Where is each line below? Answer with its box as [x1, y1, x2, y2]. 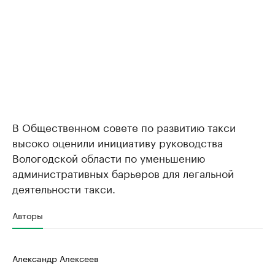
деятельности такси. [12, 180, 115, 196]
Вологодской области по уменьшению [12, 149, 205, 165]
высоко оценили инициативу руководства [12, 134, 223, 150]
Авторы [12, 208, 43, 222]
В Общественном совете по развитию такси [12, 118, 236, 134]
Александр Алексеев [12, 251, 98, 265]
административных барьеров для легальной [12, 165, 234, 180]
